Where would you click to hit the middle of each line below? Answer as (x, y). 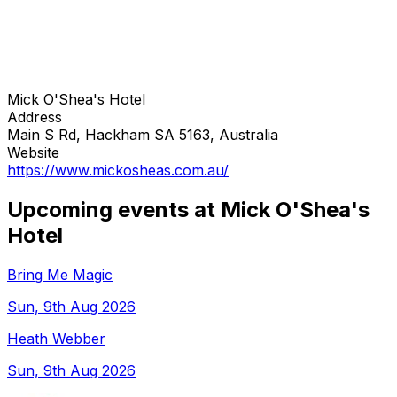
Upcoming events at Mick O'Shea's (188, 209)
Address (35, 117)
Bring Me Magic (60, 274)
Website (33, 152)
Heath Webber (56, 338)
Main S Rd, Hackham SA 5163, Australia (143, 134)
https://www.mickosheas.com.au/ (118, 170)
